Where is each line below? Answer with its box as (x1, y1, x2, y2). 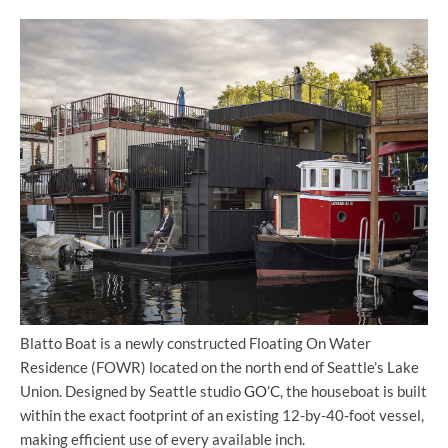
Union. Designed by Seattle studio (20, 382, 244, 401)
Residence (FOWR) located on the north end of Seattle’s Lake (20, 358, 419, 377)
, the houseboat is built (280, 382, 427, 401)
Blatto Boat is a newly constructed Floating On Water (20, 334, 371, 353)
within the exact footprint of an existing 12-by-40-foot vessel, (20, 406, 424, 425)
